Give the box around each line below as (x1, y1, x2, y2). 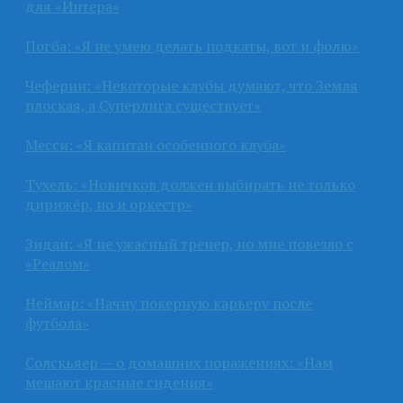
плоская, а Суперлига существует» (25, 94, 261, 115)
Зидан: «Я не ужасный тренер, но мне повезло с (25, 233, 354, 254)
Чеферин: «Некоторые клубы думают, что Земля (25, 75, 358, 95)
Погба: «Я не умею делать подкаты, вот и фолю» (25, 35, 359, 56)
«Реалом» (25, 253, 90, 273)
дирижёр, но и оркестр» (25, 193, 193, 214)
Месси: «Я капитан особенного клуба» (25, 134, 286, 155)
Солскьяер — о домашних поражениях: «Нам (25, 352, 333, 372)
